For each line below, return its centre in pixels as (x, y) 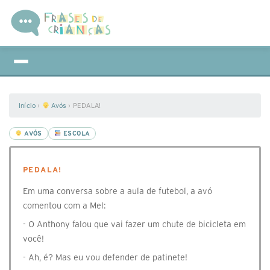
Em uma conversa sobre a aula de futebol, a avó (118, 191)
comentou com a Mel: (64, 206)
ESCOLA (76, 133)
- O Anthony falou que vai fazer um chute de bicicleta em (134, 224)
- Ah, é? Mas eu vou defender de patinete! (105, 257)
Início (27, 105)
